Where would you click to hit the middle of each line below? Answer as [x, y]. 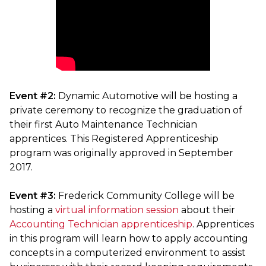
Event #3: [34, 196]
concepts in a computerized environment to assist [128, 253]
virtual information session [117, 210]
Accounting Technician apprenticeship [101, 224]
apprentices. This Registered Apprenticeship [114, 139]
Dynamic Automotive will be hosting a [147, 96]
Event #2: [33, 96]
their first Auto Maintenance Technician [103, 125]
